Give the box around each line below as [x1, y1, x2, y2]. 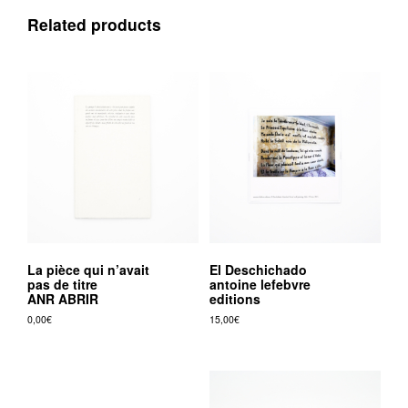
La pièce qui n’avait [27, 260, 149, 279]
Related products [27, 13, 161, 36]
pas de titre [27, 274, 97, 293]
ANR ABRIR [27, 289, 98, 308]
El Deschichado [209, 260, 307, 279]
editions [209, 289, 260, 308]
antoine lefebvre [209, 274, 311, 293]
